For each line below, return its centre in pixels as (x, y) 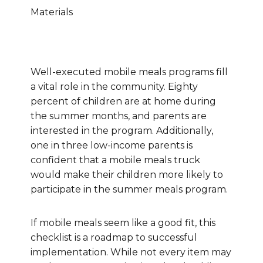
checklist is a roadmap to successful (114, 237)
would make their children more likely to (127, 175)
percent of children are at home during (123, 101)
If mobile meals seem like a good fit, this (123, 223)
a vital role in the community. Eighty (114, 87)
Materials (52, 12)
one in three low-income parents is (112, 145)
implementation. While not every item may (131, 252)
